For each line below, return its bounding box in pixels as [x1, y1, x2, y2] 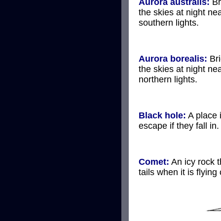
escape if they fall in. [139, 121, 219, 131]
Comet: [139, 157, 169, 167]
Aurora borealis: [139, 54, 207, 64]
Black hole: [139, 110, 186, 120]
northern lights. [139, 74, 197, 84]
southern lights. [139, 18, 199, 28]
